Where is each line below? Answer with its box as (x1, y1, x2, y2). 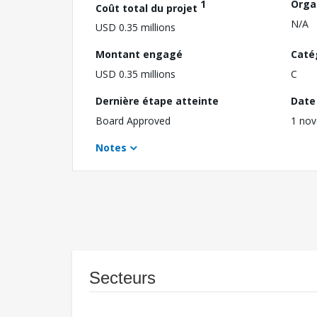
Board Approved (96, 114, 171, 128)
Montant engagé (96, 47, 183, 62)
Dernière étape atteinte (96, 94, 219, 108)
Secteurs (89, 268, 156, 288)
